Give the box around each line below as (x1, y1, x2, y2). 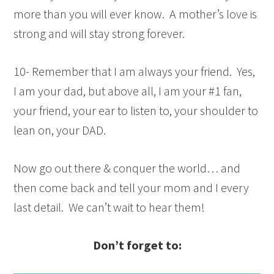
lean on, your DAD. (13, 122, 106, 138)
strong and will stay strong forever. (13, 26, 185, 42)
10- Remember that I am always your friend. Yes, (13, 64, 256, 80)
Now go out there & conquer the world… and (13, 160, 241, 176)
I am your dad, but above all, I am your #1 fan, (13, 83, 242, 99)
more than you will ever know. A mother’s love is (13, 6, 257, 22)
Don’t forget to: (92, 237, 182, 253)
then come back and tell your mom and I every (13, 180, 250, 196)
